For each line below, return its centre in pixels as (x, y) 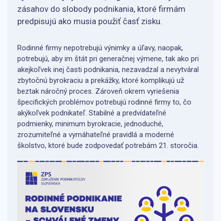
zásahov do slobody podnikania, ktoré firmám (101, 9)
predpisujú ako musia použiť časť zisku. (90, 21)
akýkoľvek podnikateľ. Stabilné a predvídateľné (92, 113)
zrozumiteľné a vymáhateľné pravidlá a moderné (96, 135)
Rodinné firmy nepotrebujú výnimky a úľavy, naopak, (100, 48)
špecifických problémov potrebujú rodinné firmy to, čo (104, 102)
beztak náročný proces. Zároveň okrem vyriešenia (98, 91)
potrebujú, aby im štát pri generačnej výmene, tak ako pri (108, 59)
